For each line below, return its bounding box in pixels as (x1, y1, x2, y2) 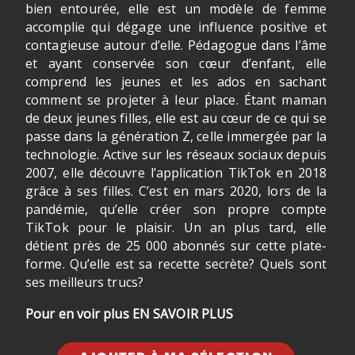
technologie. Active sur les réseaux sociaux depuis (25, 146, 326, 163)
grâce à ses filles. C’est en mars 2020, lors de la (25, 182, 326, 200)
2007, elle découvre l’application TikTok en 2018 (25, 164, 326, 181)
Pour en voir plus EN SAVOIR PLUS (25, 305, 234, 323)
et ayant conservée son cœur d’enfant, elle (25, 55, 326, 72)
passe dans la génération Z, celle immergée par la (25, 128, 326, 145)
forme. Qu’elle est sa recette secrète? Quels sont (25, 255, 326, 273)
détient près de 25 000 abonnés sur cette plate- (25, 237, 326, 254)
